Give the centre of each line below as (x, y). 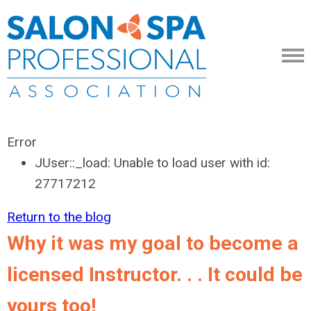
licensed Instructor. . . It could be (155, 275)
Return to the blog (59, 217)
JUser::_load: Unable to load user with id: (152, 163)
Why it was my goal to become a (153, 243)
